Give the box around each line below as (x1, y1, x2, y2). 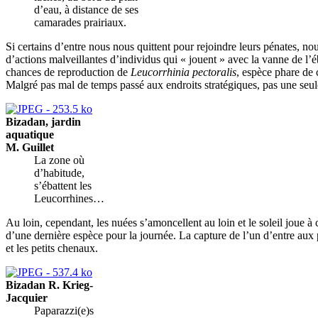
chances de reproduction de (6, 65, 131, 78)
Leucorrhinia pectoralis (131, 65, 236, 78)
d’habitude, (34, 166, 84, 179)
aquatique (6, 128, 54, 141)
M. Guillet (6, 141, 54, 153)
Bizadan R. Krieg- (6, 278, 93, 291)
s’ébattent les (34, 179, 92, 192)
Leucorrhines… (34, 192, 104, 204)
